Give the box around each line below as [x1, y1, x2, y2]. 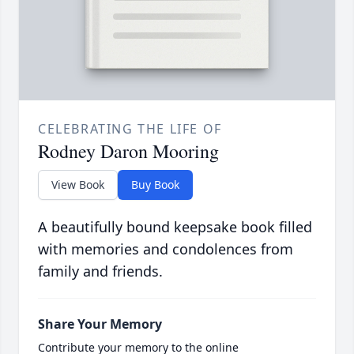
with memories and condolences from [38, 239, 293, 258]
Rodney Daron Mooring [38, 137, 219, 164]
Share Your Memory [38, 314, 162, 333]
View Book [51, 176, 104, 192]
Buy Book [131, 176, 179, 192]
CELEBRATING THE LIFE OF [38, 119, 222, 137]
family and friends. [38, 261, 163, 281]
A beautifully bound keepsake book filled [38, 217, 312, 236]
